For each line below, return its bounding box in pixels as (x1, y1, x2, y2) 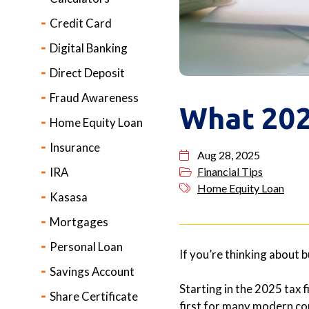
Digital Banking (50, 41, 128, 55)
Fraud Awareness (50, 90, 139, 105)
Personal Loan (50, 239, 123, 254)
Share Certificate (50, 289, 138, 303)
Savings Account (50, 264, 134, 279)
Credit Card (50, 16, 112, 30)
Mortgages (50, 215, 108, 229)
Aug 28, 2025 (197, 148, 260, 161)
